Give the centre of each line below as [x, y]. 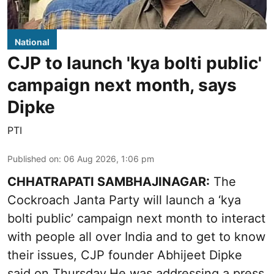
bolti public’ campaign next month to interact [136, 218]
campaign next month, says [122, 85]
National [32, 42]
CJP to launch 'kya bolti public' [135, 63]
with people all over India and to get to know [136, 236]
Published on [33, 158]
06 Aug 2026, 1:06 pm [109, 158]
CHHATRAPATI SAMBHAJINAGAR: [109, 181]
